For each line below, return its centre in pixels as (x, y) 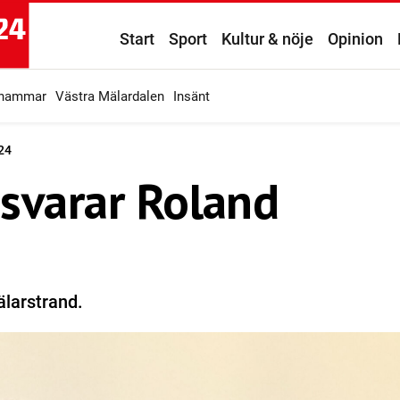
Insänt (192, 96)
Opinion (355, 39)
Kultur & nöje (267, 39)
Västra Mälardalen (110, 96)
